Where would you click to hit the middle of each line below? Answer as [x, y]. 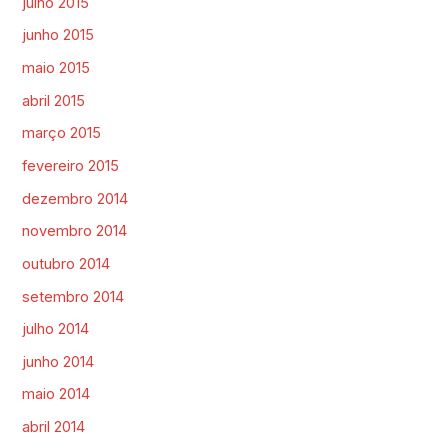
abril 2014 [54, 427]
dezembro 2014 [75, 198]
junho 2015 [58, 35]
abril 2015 [54, 100]
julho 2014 [56, 329]
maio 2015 [56, 68]
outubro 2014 [66, 263]
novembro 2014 [75, 231]
